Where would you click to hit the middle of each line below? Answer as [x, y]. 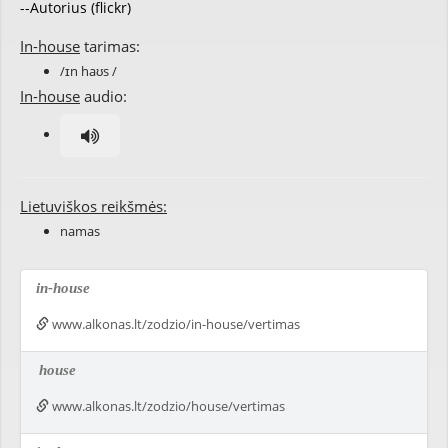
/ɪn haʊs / [88, 71]
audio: [103, 96]
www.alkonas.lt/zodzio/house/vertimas [167, 406]
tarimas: [110, 46]
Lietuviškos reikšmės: [93, 206]
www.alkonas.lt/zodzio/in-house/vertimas [174, 324]
